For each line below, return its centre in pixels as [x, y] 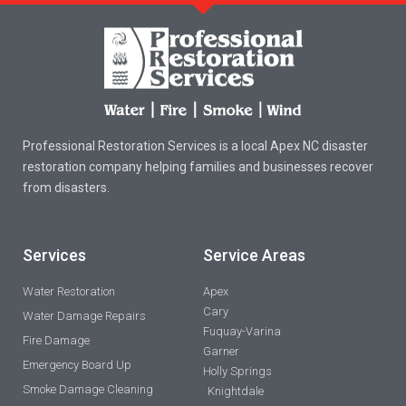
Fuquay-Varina [242, 331]
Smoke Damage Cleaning [88, 389]
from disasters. [66, 187]
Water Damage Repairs [84, 316]
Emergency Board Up [77, 365]
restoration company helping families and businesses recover [198, 166]
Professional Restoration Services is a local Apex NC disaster [195, 145]
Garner [221, 351]
